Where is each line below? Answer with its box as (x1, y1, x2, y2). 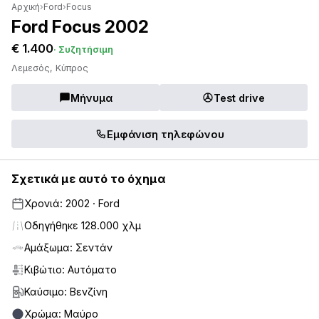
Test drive (214, 91, 265, 104)
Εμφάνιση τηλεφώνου (106, 127, 224, 140)
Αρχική (11, 1, 40, 13)
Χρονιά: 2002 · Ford (24, 197, 120, 210)
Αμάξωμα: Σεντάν (24, 241, 113, 254)
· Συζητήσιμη (53, 43, 113, 56)
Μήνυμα (70, 91, 113, 104)
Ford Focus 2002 (11, 16, 149, 38)
